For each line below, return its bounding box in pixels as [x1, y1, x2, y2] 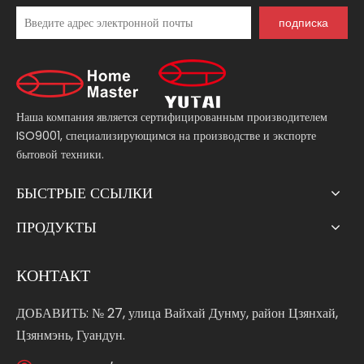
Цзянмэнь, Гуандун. [16, 326, 125, 345]
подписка [279, 16, 328, 30]
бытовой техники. [16, 146, 104, 163]
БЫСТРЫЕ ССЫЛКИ [16, 183, 153, 204]
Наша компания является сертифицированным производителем [16, 109, 327, 126]
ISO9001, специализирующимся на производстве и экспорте [16, 128, 316, 145]
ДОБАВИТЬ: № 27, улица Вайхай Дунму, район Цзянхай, [16, 304, 338, 323]
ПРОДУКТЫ [16, 217, 97, 238]
